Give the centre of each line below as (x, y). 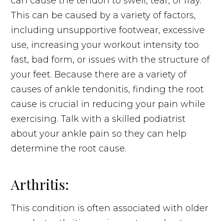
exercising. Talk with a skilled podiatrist (98, 119)
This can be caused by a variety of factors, (104, 15)
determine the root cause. (69, 148)
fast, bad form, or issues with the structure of (110, 59)
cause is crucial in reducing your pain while (108, 104)
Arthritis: (40, 184)
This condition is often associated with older (110, 208)
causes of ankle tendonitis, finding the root (108, 89)
